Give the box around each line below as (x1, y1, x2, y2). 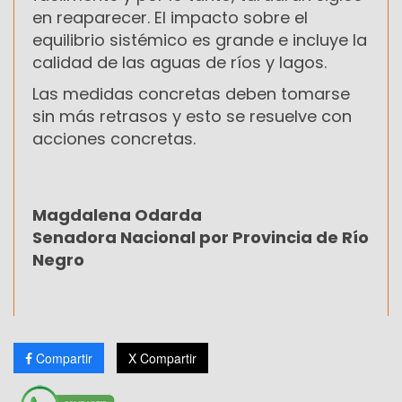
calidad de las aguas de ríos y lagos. (32, 51, 327, 74)
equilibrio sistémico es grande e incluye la (32, 29, 367, 52)
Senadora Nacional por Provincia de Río (32, 226, 369, 249)
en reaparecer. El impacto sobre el (32, 6, 308, 30)
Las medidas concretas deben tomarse (32, 83, 350, 106)
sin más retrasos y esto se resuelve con (32, 105, 352, 128)
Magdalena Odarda (32, 204, 202, 227)
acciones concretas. (32, 127, 196, 151)
